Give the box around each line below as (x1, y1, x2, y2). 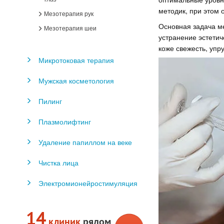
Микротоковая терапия (38, 55, 114, 65)
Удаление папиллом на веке (38, 137, 132, 147)
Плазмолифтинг (38, 116, 91, 126)
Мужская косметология (38, 75, 114, 85)
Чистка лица (38, 157, 78, 167)
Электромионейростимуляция (38, 178, 137, 188)
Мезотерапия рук (42, 9, 93, 17)
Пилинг (38, 96, 62, 106)
